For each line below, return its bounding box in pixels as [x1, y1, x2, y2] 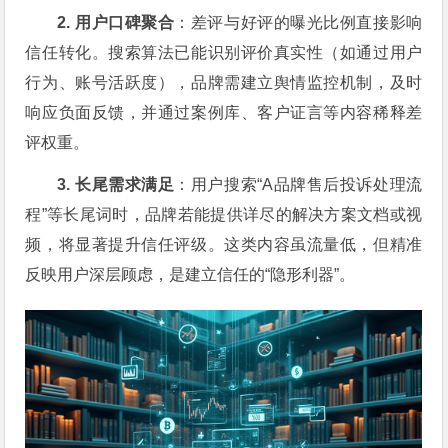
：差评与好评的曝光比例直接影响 [174, 13, 423, 31]
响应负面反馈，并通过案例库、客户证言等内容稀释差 [25, 103, 423, 121]
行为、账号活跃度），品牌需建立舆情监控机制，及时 [25, 73, 423, 91]
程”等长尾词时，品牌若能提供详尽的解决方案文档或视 [25, 205, 423, 223]
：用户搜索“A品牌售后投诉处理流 [174, 175, 423, 193]
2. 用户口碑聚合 [57, 13, 175, 31]
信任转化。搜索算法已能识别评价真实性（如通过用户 [25, 43, 423, 61]
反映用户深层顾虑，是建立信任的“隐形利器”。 [25, 265, 356, 283]
